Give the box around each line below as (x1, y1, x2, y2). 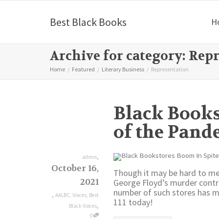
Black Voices (69, 202, 97, 209)
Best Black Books (50, 15, 127, 29)
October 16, (51, 163, 99, 174)
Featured (72, 66, 95, 73)
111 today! (113, 197, 153, 208)
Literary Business (102, 66, 144, 73)
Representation (151, 66, 189, 73)
